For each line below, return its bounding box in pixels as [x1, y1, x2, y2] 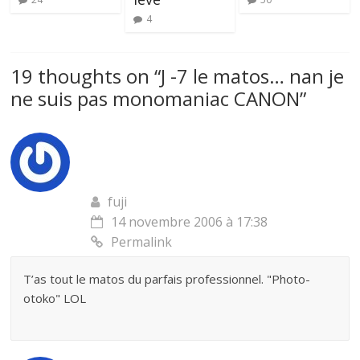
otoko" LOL [23, 290, 87, 306]
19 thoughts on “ [10, 63, 162, 89]
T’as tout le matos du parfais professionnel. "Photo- [23, 271, 311, 287]
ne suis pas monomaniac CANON [10, 85, 301, 112]
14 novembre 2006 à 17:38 [111, 213, 268, 231]
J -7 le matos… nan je [161, 63, 345, 89]
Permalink [111, 233, 173, 251]
